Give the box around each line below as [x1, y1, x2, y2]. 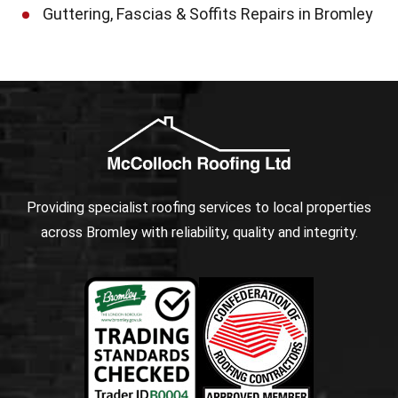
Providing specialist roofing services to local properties [27, 198, 371, 216]
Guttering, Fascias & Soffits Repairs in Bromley [43, 4, 373, 23]
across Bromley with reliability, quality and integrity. [40, 223, 358, 241]
